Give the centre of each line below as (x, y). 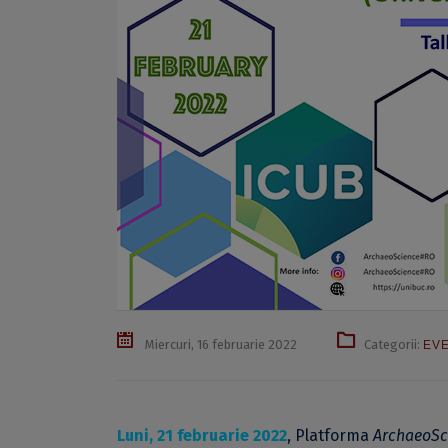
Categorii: (393, 344)
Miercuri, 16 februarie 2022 (219, 344)
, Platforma (330, 435)
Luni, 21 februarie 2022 (202, 435)
